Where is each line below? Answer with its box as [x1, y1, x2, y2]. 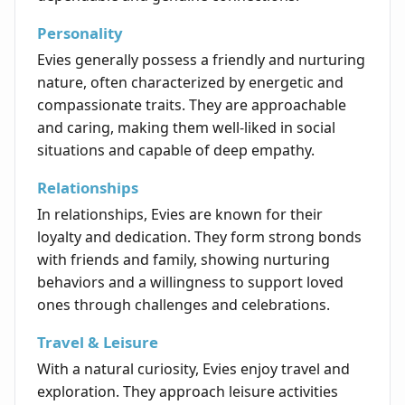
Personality [37, 23, 123, 44]
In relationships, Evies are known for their [37, 204, 323, 225]
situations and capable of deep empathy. [37, 140, 315, 161]
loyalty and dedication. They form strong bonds [37, 227, 362, 248]
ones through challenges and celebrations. [37, 295, 330, 316]
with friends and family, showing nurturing [37, 250, 330, 270]
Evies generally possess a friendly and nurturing [37, 50, 365, 71]
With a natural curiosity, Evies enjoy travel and [37, 359, 350, 380]
